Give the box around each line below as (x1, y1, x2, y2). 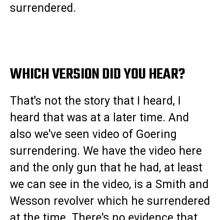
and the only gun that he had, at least (10, 161, 202, 175)
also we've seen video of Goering (10, 128, 177, 141)
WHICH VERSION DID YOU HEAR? (10, 63, 185, 87)
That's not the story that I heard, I (10, 94, 181, 108)
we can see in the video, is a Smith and (10, 178, 209, 192)
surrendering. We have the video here (10, 144, 202, 158)
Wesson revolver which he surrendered (10, 194, 210, 208)
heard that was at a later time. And (10, 111, 189, 125)
